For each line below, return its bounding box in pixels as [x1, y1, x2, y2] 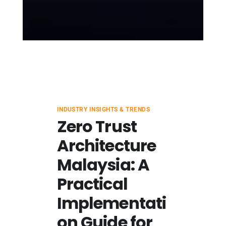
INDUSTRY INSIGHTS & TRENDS [56, 106, 150, 113]
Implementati [56, 192, 166, 214]
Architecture [56, 134, 156, 157]
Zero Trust [56, 115, 137, 138]
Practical [56, 173, 128, 195]
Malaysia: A [56, 153, 150, 176]
